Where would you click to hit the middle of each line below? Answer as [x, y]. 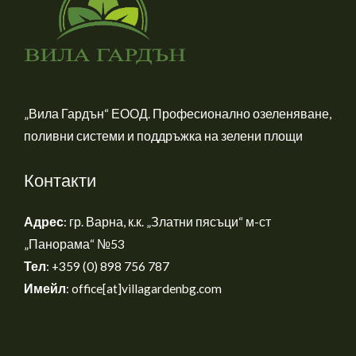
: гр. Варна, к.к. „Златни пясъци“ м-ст [167, 221]
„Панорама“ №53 [74, 244]
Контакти [60, 180]
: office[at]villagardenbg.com [144, 288]
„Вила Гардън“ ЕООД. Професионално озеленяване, [178, 114]
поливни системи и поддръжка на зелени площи [163, 136]
